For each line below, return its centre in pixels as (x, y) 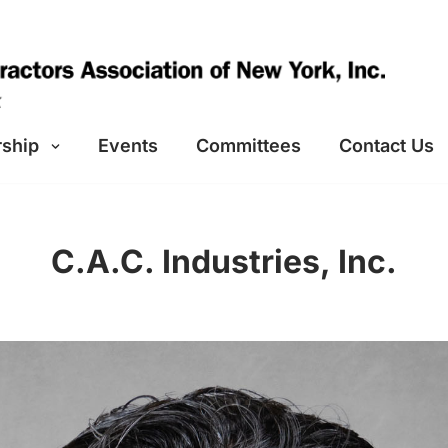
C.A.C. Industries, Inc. (224, 261)
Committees (248, 146)
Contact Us (386, 146)
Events (128, 146)
